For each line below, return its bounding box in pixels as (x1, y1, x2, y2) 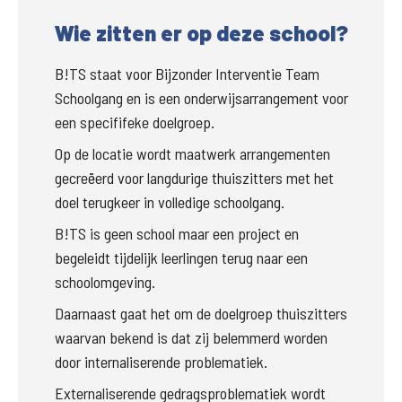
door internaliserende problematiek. (55, 352, 271, 372)
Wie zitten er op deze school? (54, 20, 348, 47)
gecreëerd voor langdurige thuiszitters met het (55, 168, 334, 188)
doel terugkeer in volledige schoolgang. (55, 192, 288, 213)
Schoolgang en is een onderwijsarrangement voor (55, 88, 348, 109)
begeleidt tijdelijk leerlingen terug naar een (55, 248, 308, 268)
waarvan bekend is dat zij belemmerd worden (55, 328, 328, 348)
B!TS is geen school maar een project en (55, 223, 299, 244)
